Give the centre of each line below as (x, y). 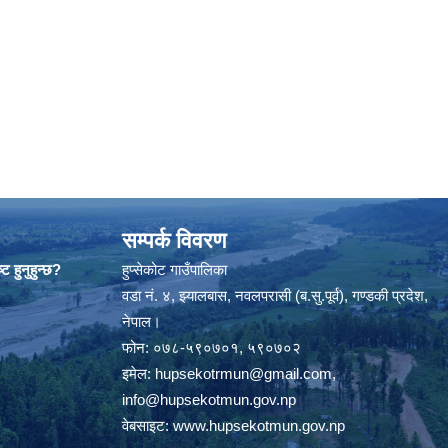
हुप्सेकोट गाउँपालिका (174, 269)
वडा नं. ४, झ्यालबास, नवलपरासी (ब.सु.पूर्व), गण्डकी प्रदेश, (275, 295)
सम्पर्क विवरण (174, 240)
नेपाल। (141, 321)
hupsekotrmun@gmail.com (243, 373)
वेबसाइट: (147, 425)
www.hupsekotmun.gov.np (259, 425)
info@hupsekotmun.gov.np (209, 399)
